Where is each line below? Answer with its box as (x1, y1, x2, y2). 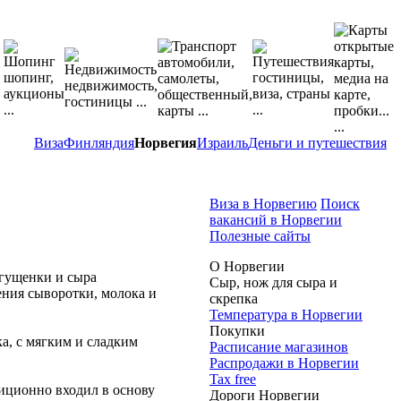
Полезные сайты (209, 228, 311, 244)
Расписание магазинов (209, 339, 348, 355)
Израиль (197, 135, 248, 151)
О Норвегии (209, 259, 285, 275)
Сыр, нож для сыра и (209, 275, 337, 291)
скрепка (209, 291, 258, 307)
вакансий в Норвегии (209, 212, 342, 228)
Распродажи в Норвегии (209, 355, 359, 371)
